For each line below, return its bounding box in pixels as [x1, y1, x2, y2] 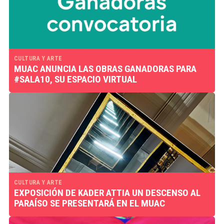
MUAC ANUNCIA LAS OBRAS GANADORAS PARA [13, 63, 196, 74]
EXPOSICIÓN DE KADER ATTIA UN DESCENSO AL [13, 187, 200, 198]
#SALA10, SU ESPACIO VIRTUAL [13, 73, 137, 85]
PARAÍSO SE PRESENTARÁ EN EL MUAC [13, 197, 165, 209]
